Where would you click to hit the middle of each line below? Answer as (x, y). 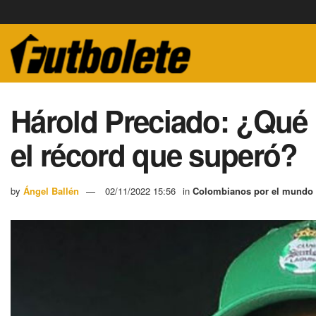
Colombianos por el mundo (253, 190)
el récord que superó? (154, 154)
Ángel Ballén (51, 190)
